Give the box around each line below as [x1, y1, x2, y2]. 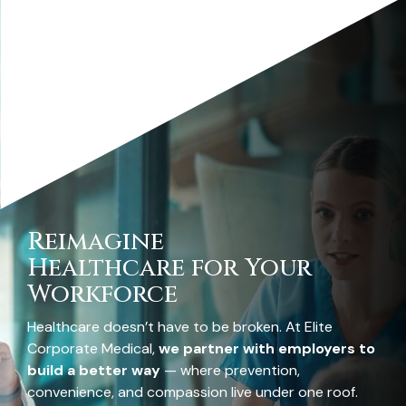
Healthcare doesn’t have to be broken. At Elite [27, 316, 333, 336]
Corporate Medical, [27, 338, 159, 358]
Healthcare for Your [27, 251, 312, 285]
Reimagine [27, 225, 164, 258]
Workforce [27, 277, 178, 311]
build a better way [27, 360, 164, 380]
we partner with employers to [159, 338, 375, 358]
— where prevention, [164, 360, 300, 380]
